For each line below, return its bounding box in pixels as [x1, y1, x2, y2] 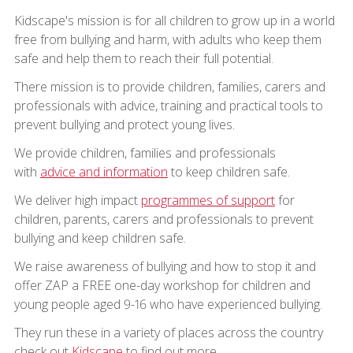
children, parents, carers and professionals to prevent [13, 210, 314, 228]
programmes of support [140, 191, 275, 209]
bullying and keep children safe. [13, 229, 186, 247]
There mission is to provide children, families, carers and [13, 77, 325, 95]
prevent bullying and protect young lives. [13, 115, 235, 133]
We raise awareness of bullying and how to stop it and [13, 257, 316, 275]
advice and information [39, 162, 168, 180]
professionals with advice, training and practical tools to [13, 96, 323, 114]
